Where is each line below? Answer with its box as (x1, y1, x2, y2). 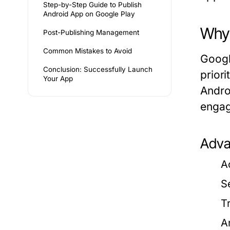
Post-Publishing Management (43, 28, 139, 36)
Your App (43, 74, 73, 83)
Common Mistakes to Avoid (43, 46, 132, 55)
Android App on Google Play (43, 9, 135, 18)
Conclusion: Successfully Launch (43, 65, 152, 73)
